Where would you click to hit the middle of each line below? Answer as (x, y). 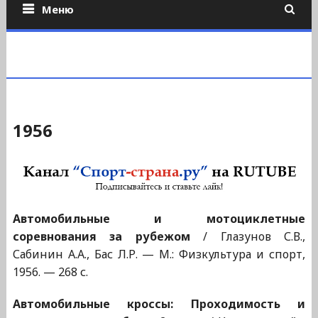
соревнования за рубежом (101, 237)
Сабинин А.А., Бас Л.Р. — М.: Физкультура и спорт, (159, 254)
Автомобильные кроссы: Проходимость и (159, 304)
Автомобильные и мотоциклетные (159, 219)
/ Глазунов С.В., (248, 237)
